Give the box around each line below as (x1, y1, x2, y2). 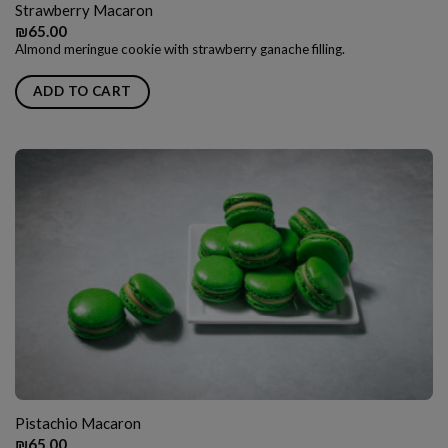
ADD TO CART (32, 82, 132, 99)
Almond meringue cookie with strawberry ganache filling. (14, 41, 345, 58)
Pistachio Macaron (14, 414, 141, 433)
